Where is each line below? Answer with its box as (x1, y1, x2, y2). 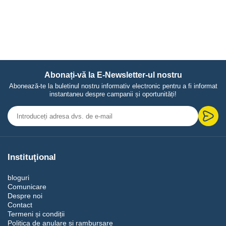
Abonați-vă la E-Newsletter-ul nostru (44, 71, 182, 79)
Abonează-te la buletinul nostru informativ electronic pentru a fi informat (9, 82, 217, 90)
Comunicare (8, 183, 46, 191)
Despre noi (8, 192, 42, 200)
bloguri (8, 174, 29, 182)
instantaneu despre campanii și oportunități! (49, 90, 177, 98)
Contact (8, 201, 32, 209)
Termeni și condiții (8, 210, 65, 218)
